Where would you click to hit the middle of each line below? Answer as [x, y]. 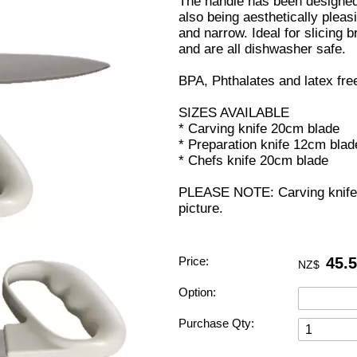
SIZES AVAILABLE [234, 113]
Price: [194, 261]
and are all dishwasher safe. [262, 49]
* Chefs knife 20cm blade [253, 161]
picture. [201, 209]
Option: [197, 292]
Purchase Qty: [216, 323]
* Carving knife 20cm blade [259, 129]
